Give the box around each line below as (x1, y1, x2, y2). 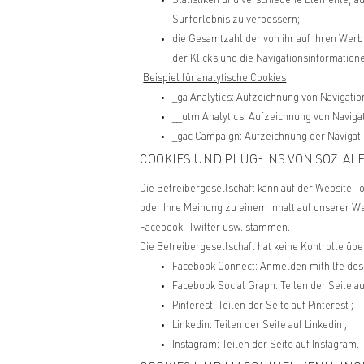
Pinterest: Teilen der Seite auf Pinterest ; (172, 301, 353, 312)
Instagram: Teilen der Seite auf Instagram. (172, 340, 359, 351)
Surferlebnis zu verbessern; (172, 15, 300, 27)
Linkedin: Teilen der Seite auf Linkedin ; (172, 320, 347, 331)
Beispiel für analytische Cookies (143, 74, 287, 85)
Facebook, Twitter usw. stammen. (140, 223, 290, 234)
